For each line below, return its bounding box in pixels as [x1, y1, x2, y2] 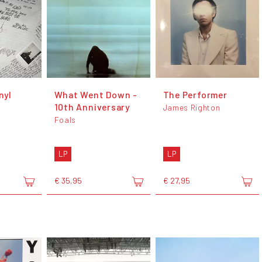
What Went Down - [54, 89, 138, 101]
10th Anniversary [54, 101, 130, 113]
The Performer [163, 89, 227, 101]
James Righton [163, 102, 220, 113]
